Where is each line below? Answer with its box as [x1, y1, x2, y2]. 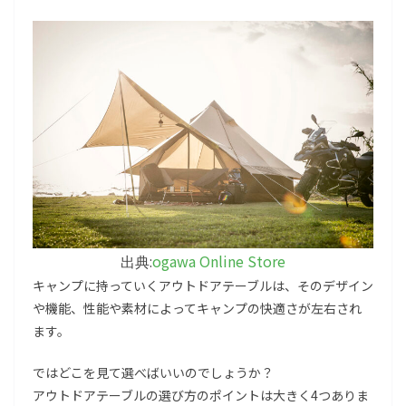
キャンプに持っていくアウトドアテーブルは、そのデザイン [33, 275, 373, 295]
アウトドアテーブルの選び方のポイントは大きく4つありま [33, 385, 369, 404]
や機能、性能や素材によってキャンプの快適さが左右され [33, 298, 362, 317]
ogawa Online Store [152, 249, 285, 272]
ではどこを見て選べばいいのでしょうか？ [33, 362, 274, 382]
